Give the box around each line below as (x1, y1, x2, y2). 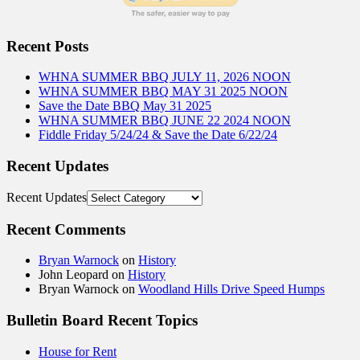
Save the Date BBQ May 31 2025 (39, 99, 211, 113)
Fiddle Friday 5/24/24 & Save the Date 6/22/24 (39, 128, 277, 142)
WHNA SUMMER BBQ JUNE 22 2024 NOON (39, 113, 291, 128)
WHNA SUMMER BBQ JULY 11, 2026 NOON (39, 70, 291, 84)
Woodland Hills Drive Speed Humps (138, 282, 325, 297)
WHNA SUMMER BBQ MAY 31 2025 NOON (39, 84, 288, 99)
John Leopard (39, 268, 108, 282)
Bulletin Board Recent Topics (6, 312, 198, 329)
